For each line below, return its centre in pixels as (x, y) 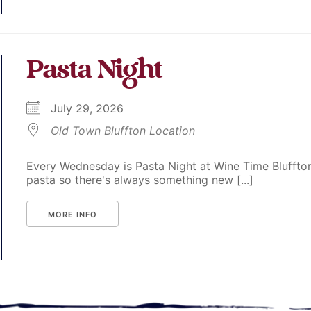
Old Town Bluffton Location (123, 131)
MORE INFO (73, 215)
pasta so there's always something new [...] (140, 180)
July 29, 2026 (94, 109)
